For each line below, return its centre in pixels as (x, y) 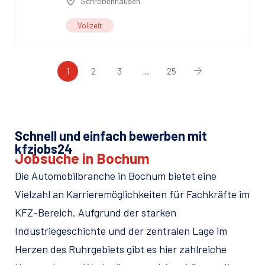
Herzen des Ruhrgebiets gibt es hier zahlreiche (121, 249)
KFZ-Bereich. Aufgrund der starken (96, 213)
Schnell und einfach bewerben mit (111, 136)
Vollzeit (90, 26)
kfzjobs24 (44, 149)
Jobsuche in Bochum (82, 158)
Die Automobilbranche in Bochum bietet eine (116, 176)
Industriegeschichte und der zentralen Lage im (121, 231)
